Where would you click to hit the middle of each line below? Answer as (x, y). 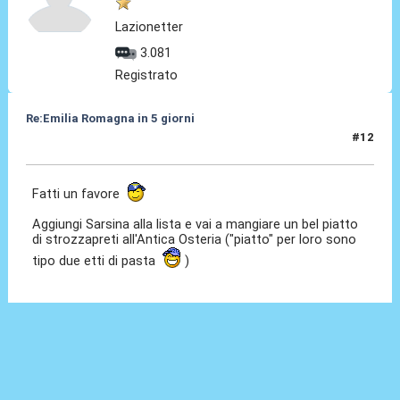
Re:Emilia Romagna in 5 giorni (110, 118)
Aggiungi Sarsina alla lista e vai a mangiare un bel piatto (196, 224)
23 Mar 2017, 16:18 (80, 145)
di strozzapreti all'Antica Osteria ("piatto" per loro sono (195, 239)
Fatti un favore (80, 193)
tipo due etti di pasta (98, 260)
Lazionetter (150, 26)
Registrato (147, 75)
